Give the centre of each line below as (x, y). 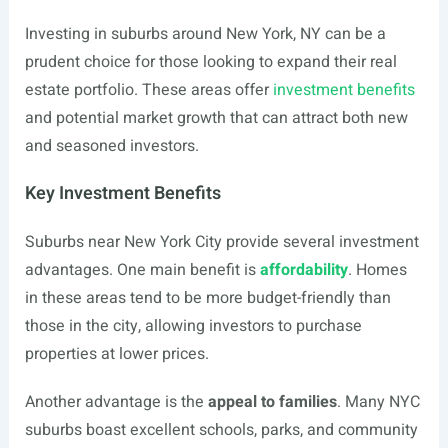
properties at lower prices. (116, 354)
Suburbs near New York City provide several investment (221, 242)
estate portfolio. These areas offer (148, 90)
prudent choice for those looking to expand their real (210, 62)
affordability (303, 270)
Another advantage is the (116, 402)
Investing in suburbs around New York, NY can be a (205, 34)
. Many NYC (378, 402)
